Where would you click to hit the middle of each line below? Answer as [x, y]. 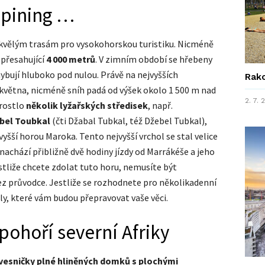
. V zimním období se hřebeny [154, 59]
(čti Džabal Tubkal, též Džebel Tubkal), [129, 120]
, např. [160, 105]
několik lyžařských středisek [87, 105]
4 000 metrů [71, 59]
